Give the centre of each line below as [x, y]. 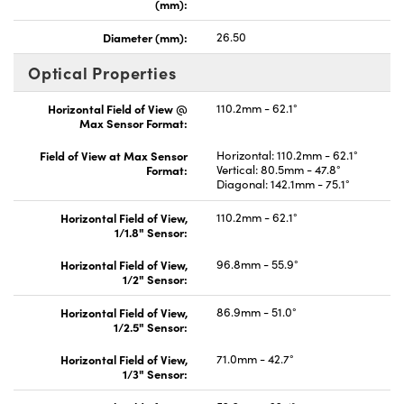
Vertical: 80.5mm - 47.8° [279, 169]
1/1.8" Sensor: [151, 231]
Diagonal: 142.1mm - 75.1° [283, 184]
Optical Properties [102, 72]
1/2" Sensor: [155, 278]
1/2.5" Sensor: [151, 326]
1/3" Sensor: [155, 373]
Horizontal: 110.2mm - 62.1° [287, 155]
